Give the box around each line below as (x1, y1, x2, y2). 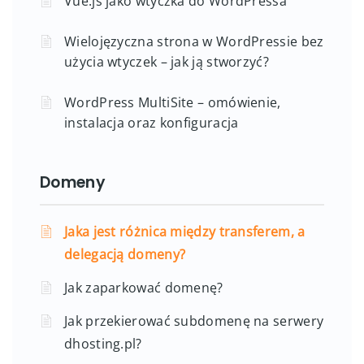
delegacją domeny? (64, 245, 186, 263)
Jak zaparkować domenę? (64, 278, 223, 297)
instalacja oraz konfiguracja (64, 113, 239, 132)
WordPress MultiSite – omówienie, (64, 93, 281, 111)
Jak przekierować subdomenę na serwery (64, 311, 324, 330)
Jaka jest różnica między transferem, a (64, 222, 305, 240)
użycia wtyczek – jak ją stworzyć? (64, 52, 269, 71)
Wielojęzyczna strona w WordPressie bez (64, 32, 324, 50)
